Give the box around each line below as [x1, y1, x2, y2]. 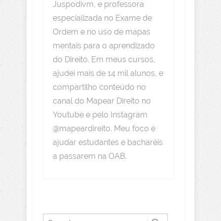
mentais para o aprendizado [53, 41, 155, 51]
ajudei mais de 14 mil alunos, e [53, 69, 163, 78]
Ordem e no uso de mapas [53, 27, 150, 37]
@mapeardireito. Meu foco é [53, 124, 155, 134]
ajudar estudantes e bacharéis [53, 138, 163, 147]
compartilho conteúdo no [53, 82, 146, 92]
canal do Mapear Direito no [53, 96, 151, 106]
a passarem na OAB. [53, 151, 127, 161]
